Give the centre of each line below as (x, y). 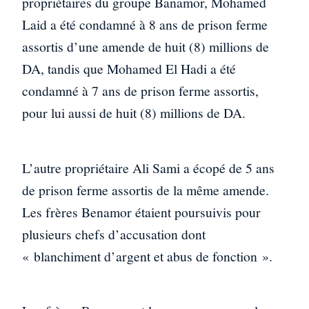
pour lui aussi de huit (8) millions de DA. (134, 112)
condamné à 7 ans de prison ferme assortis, (140, 90)
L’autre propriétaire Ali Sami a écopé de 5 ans (148, 168)
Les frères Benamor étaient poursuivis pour (141, 212)
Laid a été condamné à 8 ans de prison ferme (145, 24)
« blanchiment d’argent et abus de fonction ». (147, 256)
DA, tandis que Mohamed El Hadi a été (129, 68)
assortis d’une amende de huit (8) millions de (146, 46)
